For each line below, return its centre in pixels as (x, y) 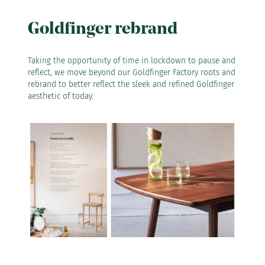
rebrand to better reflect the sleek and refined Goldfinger (131, 85)
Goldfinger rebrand (103, 30)
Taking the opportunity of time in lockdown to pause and (132, 61)
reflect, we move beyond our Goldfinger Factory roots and (132, 73)
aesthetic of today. (61, 96)
